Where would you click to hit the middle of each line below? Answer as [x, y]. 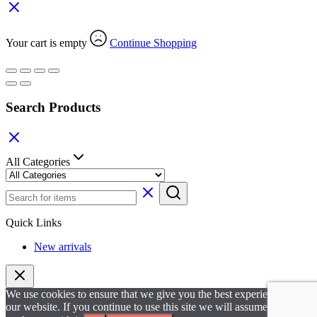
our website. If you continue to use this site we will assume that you [156, 306]
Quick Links [34, 222]
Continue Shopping [153, 43]
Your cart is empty [48, 43]
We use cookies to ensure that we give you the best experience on [151, 294]
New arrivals [63, 246]
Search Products [53, 107]
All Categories [38, 161]
